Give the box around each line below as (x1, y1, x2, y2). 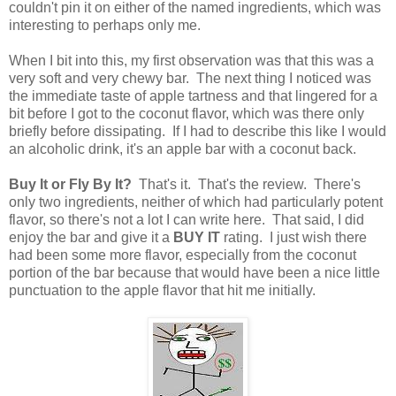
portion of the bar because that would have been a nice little (9, 264, 380, 280)
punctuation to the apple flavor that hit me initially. (9, 282, 316, 298)
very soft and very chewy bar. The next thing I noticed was (9, 70, 371, 86)
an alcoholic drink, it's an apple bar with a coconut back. (9, 141, 356, 156)
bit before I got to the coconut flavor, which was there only (9, 105, 364, 121)
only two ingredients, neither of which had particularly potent (9, 194, 383, 209)
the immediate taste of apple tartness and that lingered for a (9, 88, 377, 103)
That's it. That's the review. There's (132, 176, 361, 192)
